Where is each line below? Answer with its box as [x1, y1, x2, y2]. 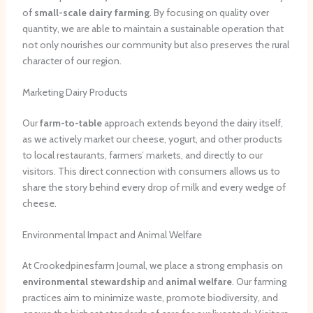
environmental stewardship [22, 275, 145, 289]
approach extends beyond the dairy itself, [101, 116, 283, 129]
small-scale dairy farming [34, 6, 150, 19]
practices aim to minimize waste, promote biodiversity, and [22, 291, 278, 305]
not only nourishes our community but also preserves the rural [22, 38, 289, 51]
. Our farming [231, 275, 286, 289]
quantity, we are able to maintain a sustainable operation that [22, 22, 284, 35]
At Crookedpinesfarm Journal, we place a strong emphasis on [22, 259, 283, 272]
